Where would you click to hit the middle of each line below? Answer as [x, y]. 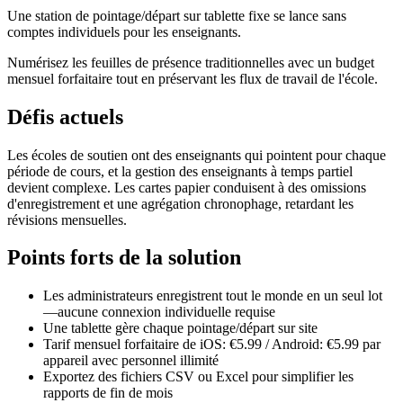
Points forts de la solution [124, 258]
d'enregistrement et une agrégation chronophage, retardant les [180, 203]
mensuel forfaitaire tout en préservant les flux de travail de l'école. [193, 78]
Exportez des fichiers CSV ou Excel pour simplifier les [198, 377]
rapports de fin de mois [108, 393]
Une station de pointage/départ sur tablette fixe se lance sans [177, 15]
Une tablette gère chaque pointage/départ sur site [180, 328]
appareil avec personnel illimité [131, 361]
